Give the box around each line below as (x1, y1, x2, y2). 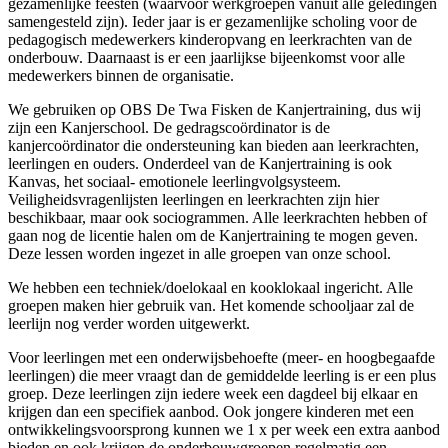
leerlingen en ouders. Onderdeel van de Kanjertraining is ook (8, 154, 392, 172)
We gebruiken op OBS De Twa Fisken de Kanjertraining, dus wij (8, 100, 421, 118)
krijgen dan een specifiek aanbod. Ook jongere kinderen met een (8, 402, 414, 420)
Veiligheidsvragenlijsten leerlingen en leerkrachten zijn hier (8, 190, 379, 208)
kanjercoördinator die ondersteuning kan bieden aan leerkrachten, (8, 136, 419, 154)
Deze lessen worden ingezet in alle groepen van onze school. (8, 244, 391, 262)
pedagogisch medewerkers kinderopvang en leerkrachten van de (8, 30, 412, 48)
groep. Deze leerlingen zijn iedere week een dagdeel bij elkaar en (8, 384, 418, 402)
